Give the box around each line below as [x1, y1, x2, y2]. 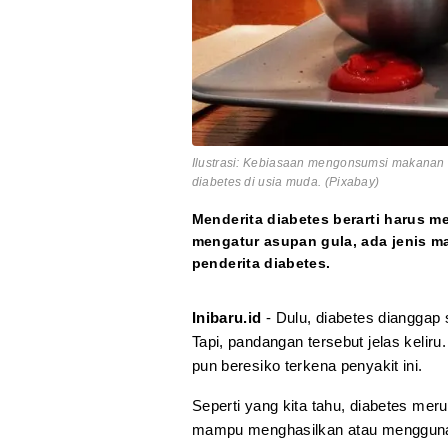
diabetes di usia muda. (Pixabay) [191, 175, 380, 190]
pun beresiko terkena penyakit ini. [191, 357, 423, 375]
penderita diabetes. [191, 255, 331, 272]
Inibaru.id [191, 309, 262, 327]
